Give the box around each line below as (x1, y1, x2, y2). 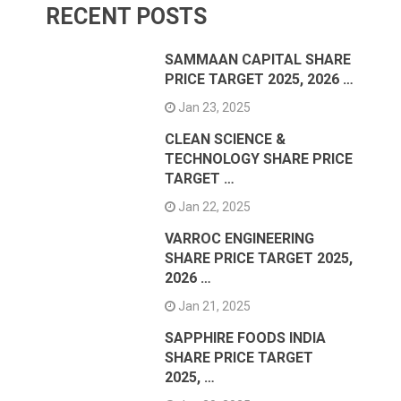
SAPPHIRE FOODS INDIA (165, 329, 327, 347)
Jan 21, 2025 (175, 299, 252, 314)
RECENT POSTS (46, 4, 208, 30)
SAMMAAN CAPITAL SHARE (165, 51, 352, 69)
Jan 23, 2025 (175, 100, 252, 115)
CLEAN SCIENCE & (165, 131, 286, 149)
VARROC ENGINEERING (165, 230, 315, 248)
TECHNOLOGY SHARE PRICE (165, 150, 354, 168)
